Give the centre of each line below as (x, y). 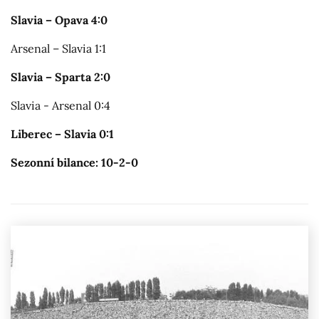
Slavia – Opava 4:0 (59, 20)
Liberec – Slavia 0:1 (62, 134)
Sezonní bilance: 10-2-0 (74, 162)
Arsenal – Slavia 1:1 (58, 48)
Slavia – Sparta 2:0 (61, 77)
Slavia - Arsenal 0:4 (61, 105)
